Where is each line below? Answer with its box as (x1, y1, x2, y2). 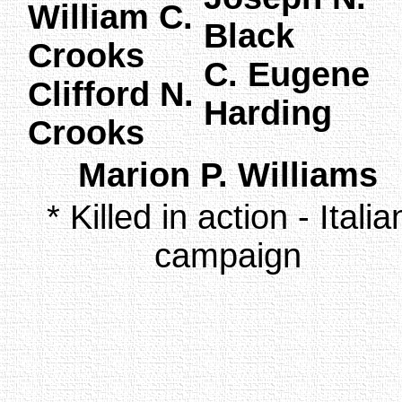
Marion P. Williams (78, 155, 378, 194)
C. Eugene (204, 55, 370, 93)
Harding (204, 93, 332, 132)
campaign (154, 236, 301, 275)
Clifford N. (28, 74, 194, 113)
